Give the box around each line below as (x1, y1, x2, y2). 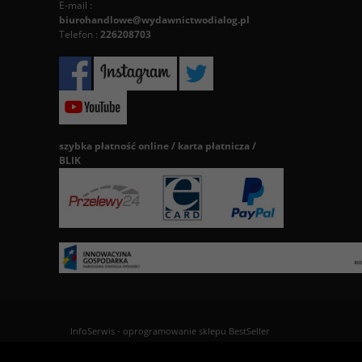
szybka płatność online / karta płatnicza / (59, 139, 256, 153)
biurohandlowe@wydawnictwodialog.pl (59, 13, 250, 27)
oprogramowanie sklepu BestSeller (123, 325, 270, 337)
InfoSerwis (70, 325, 115, 337)
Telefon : (59, 27, 100, 41)
